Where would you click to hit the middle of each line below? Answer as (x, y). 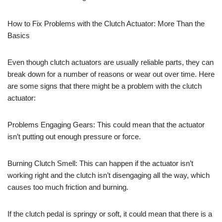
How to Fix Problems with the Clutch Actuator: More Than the (106, 23)
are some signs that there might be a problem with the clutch (105, 86)
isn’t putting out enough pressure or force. (74, 136)
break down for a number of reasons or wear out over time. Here (111, 74)
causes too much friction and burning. (68, 187)
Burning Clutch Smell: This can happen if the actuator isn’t (100, 163)
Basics (19, 35)
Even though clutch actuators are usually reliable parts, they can (111, 62)
